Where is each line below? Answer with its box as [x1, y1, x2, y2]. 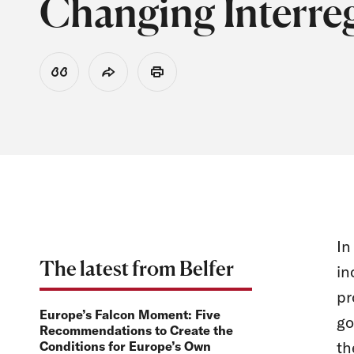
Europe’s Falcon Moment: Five [40, 307, 220, 323]
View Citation [58, 70, 119, 83]
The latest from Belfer [40, 256, 234, 281]
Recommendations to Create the [40, 322, 233, 339]
